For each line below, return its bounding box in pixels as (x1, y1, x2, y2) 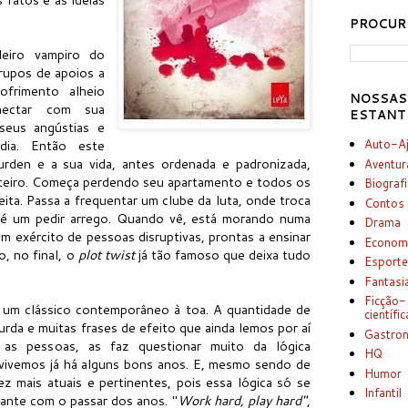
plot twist (77, 244, 138, 264)
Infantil (364, 384, 403, 402)
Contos (364, 194, 405, 211)
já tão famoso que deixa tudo (138, 244, 311, 264)
